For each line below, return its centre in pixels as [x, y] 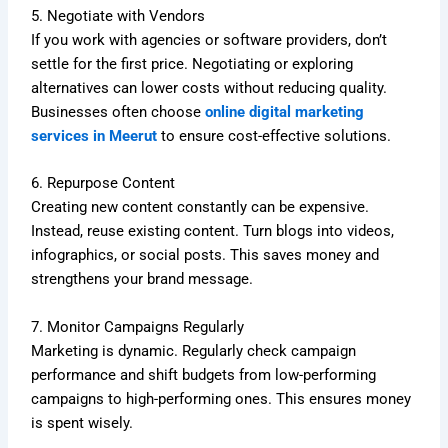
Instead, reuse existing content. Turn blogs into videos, [213, 231]
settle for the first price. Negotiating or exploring [192, 64]
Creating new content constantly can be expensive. [200, 207]
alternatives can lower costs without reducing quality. [209, 88]
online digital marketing [285, 112]
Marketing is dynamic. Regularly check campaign [194, 350]
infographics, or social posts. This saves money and [205, 255]
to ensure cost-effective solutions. [276, 136]
